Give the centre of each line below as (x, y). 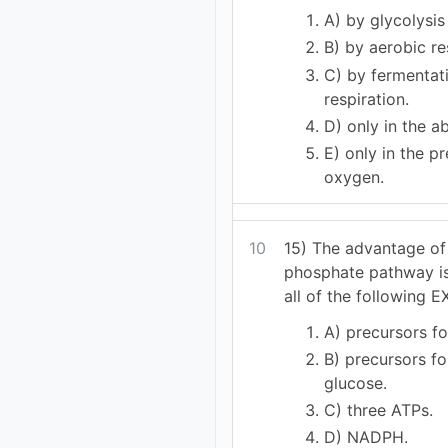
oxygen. (354, 176)
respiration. (367, 98)
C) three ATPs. (379, 410)
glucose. (356, 382)
